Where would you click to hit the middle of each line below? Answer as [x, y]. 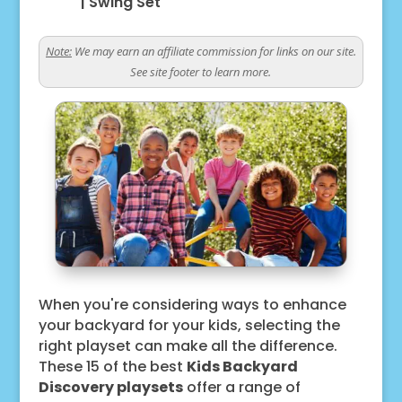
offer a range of [241, 387]
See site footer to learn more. [201, 72]
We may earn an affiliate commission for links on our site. [214, 51]
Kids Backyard [242, 366]
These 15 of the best [112, 366]
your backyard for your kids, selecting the [189, 325]
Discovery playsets [110, 387]
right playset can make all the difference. [188, 345]
